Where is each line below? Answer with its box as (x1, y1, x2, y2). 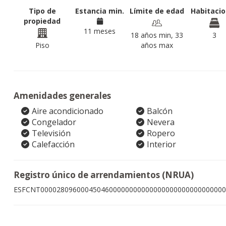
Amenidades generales (14, 90, 111, 101)
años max (141, 40, 174, 50)
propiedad (24, 16, 61, 26)
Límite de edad (130, 6, 185, 16)
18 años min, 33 (131, 30, 184, 40)
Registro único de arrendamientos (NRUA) (14, 169, 194, 181)
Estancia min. (75, 6, 125, 16)
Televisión (32, 128, 71, 139)
